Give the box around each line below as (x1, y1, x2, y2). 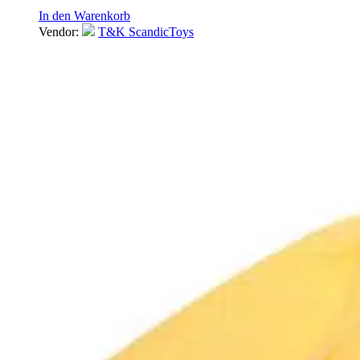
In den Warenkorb (39, 8, 130, 22)
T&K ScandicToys (98, 24, 194, 39)
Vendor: (39, 24, 82, 39)
